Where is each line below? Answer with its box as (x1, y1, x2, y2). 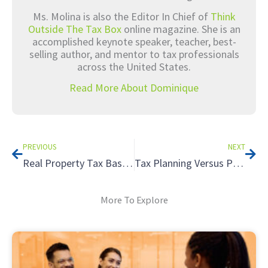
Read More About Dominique (69, 81, 199, 95)
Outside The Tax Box (28, 22, 121, 36)
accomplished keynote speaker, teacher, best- (32, 34, 236, 48)
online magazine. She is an (121, 22, 240, 36)
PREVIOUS (23, 141, 56, 152)
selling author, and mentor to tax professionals (29, 47, 239, 61)
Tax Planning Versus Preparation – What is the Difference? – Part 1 (232, 156, 243, 170)
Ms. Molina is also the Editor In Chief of (32, 9, 211, 23)
